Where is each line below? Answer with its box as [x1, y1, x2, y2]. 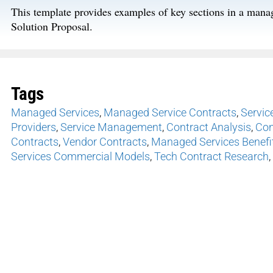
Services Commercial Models [11, 150, 150, 163]
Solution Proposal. [11, 19, 93, 34]
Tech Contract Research [154, 150, 269, 163]
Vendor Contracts [63, 135, 147, 149]
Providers [11, 121, 56, 134]
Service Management [60, 121, 162, 134]
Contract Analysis [166, 121, 251, 134]
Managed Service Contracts [104, 106, 236, 119]
